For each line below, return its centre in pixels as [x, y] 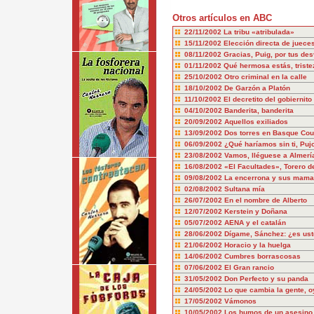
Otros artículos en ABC [222, 18]
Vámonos [240, 301]
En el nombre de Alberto [265, 200]
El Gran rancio [249, 267]
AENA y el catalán [255, 223]
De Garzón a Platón [257, 88]
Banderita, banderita [259, 110]
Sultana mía [244, 189]
